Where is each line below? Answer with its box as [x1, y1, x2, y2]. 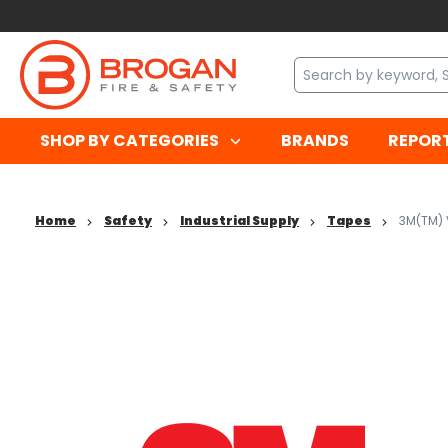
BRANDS [280, 129, 349, 153]
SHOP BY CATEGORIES [39, 129, 219, 153]
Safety [104, 212, 152, 230]
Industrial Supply [180, 212, 299, 230]
